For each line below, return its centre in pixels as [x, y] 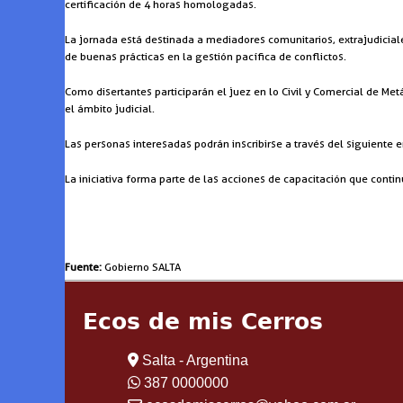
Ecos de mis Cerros [203, 322]
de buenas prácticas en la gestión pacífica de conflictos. [206, 57]
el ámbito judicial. [110, 109]
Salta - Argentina [193, 361]
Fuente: [83, 267]
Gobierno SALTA [141, 267]
